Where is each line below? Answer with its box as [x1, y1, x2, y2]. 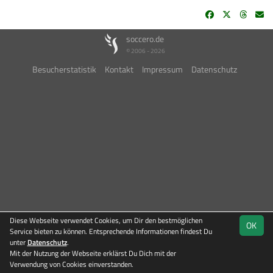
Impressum [141, 63, 183, 76]
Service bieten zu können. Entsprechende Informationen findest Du [9, 225, 212, 237]
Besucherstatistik [32, 63, 96, 76]
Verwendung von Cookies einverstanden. [9, 258, 133, 270]
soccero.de [126, 32, 164, 45]
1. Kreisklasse [185, 258, 224, 268]
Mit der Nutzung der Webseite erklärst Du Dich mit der [9, 247, 176, 259]
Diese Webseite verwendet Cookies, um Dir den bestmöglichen [9, 214, 202, 226]
